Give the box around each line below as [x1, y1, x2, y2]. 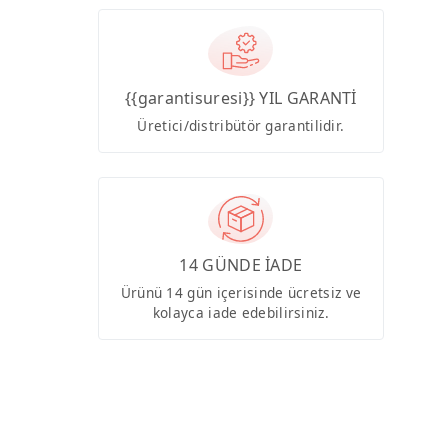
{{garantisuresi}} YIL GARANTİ [125, 86, 357, 109]
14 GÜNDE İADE [179, 254, 303, 277]
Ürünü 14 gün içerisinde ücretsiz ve [120, 283, 362, 303]
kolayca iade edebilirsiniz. [152, 303, 329, 323]
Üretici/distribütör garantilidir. [137, 115, 345, 135]
